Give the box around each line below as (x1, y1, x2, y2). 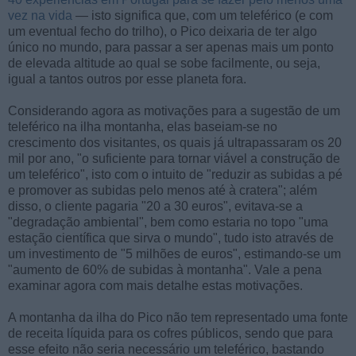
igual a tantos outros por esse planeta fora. (8, 72, 246, 87)
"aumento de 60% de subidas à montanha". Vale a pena (8, 263, 322, 277)
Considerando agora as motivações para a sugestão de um (8, 104, 340, 118)
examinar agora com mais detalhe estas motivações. (8, 279, 303, 293)
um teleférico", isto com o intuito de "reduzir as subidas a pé (8, 168, 342, 182)
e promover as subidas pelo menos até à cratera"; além (8, 184, 317, 198)
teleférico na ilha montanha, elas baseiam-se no (8, 120, 277, 134)
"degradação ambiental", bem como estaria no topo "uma (8, 215, 328, 230)
